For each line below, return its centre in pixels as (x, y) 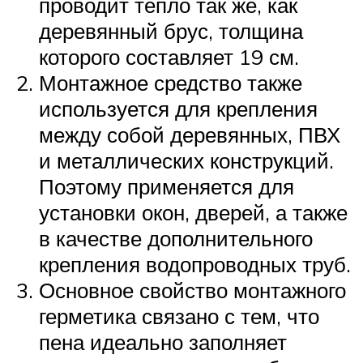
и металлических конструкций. (186, 161)
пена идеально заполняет (163, 342)
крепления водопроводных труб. (195, 265)
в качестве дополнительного (176, 239)
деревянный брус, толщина (171, 31)
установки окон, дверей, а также (193, 213)
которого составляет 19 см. (169, 57)
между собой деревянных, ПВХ (190, 135)
